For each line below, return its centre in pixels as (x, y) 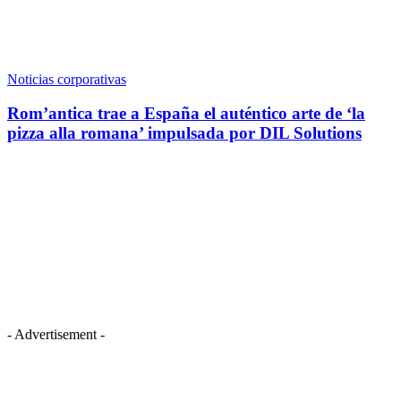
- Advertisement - (56, 334)
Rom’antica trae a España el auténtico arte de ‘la (186, 114)
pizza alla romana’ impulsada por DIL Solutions (184, 133)
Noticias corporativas (67, 79)
